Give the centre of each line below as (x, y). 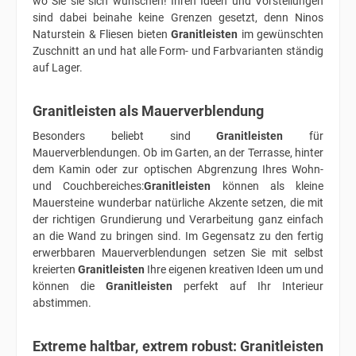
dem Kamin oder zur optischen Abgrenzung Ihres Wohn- (178, 169)
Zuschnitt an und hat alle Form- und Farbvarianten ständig (178, 51)
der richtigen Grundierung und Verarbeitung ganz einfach (178, 219)
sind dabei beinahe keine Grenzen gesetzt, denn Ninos (178, 17)
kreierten (55, 269)
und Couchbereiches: (89, 186)
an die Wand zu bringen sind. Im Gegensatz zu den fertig (178, 236)
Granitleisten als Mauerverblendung (148, 111)
